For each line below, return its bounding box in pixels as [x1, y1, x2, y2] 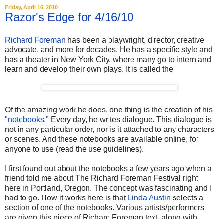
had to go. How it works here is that [5, 194, 128, 202]
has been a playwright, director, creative [66, 36, 204, 44]
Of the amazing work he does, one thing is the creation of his [5, 106, 213, 114]
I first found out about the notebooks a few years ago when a [5, 164, 212, 173]
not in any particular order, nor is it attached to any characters [5, 125, 214, 134]
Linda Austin [128, 194, 171, 202]
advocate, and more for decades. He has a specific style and [5, 45, 213, 54]
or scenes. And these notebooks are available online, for [5, 135, 198, 144]
